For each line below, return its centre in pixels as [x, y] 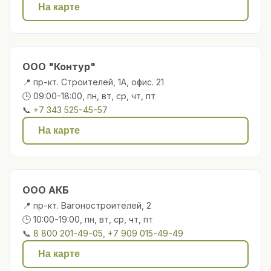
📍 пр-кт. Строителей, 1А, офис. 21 [93, 82]
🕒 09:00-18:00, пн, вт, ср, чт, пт [89, 96]
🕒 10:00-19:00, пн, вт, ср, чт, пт [88, 219]
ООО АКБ [46, 190]
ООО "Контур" [59, 66]
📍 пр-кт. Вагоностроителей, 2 [87, 205]
